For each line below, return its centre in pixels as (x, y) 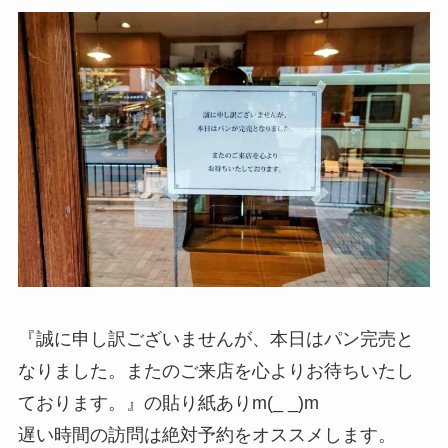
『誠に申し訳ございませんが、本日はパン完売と (215, 339)
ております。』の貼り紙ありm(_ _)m (168, 403)
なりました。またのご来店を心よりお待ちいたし (215, 371)
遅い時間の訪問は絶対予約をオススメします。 (206, 435)
